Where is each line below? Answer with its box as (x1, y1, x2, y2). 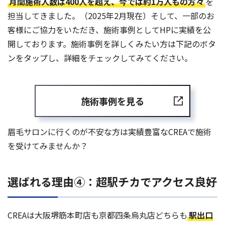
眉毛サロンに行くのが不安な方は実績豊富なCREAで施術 (8, 126, 211, 138)
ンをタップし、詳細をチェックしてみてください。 (8, 52, 192, 64)
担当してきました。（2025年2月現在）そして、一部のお (8, 10, 214, 22)
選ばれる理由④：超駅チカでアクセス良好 (8, 173, 217, 190)
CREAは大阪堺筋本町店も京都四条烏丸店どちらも (8, 209, 187, 221)
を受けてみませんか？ (8, 140, 88, 152)
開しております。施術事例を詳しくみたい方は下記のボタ (8, 38, 216, 50)
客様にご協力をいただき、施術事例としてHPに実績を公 (8, 24, 211, 36)
